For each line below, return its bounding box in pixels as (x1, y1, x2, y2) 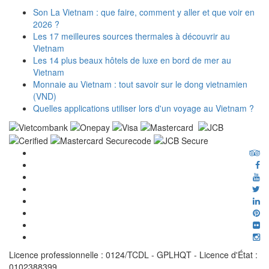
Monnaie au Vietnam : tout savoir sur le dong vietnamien (33, 77, 247, 90)
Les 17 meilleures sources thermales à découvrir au (33, 29, 230, 42)
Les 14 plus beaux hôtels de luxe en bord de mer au (33, 53, 231, 66)
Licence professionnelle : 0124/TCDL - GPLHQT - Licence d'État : (9, 249, 258, 261)
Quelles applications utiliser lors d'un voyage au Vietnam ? (33, 101, 254, 114)
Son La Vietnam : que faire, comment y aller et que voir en (33, 5, 255, 18)
